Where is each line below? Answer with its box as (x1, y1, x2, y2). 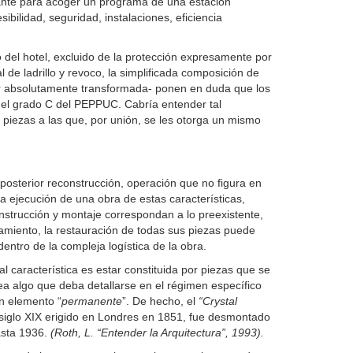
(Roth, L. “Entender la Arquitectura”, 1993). (50, 326, 264, 339)
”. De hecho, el (121, 295, 199, 307)
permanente (61, 295, 122, 307)
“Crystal (198, 295, 237, 307)
